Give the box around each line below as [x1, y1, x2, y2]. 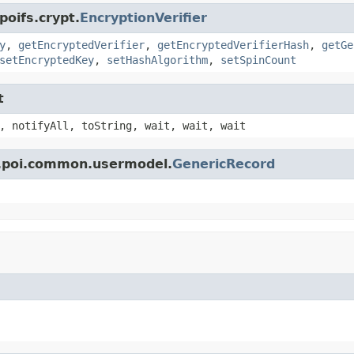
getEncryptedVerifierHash [157, 38, 309, 51]
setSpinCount [220, 53, 296, 66]
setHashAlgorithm [107, 53, 208, 66]
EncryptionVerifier [80, 9, 207, 25]
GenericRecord [172, 156, 275, 171]
